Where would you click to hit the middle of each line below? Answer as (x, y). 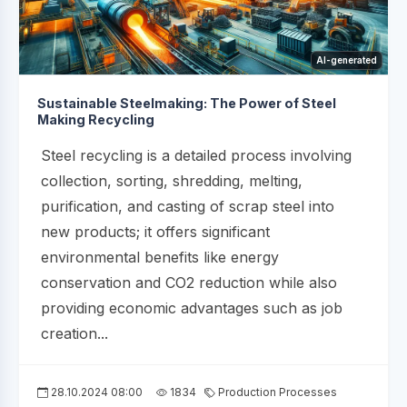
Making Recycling (96, 120)
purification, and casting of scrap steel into (188, 207)
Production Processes (276, 392)
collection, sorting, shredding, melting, (172, 181)
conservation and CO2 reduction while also (189, 283)
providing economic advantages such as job (192, 308)
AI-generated (347, 60)
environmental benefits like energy (160, 258)
